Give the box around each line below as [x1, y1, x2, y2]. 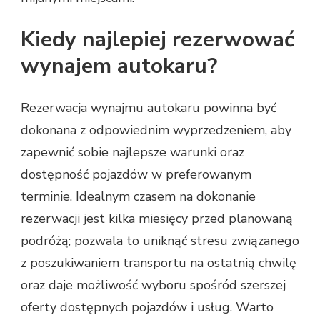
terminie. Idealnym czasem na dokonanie [21, 188, 256, 206]
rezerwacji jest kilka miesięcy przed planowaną [21, 210, 293, 228]
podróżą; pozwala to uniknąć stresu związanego [21, 232, 299, 250]
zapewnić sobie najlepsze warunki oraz [21, 144, 244, 161]
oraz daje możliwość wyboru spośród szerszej [21, 276, 286, 294]
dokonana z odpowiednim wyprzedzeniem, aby [21, 121, 291, 139]
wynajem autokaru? [21, 51, 217, 81]
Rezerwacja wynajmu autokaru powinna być [21, 99, 276, 117]
